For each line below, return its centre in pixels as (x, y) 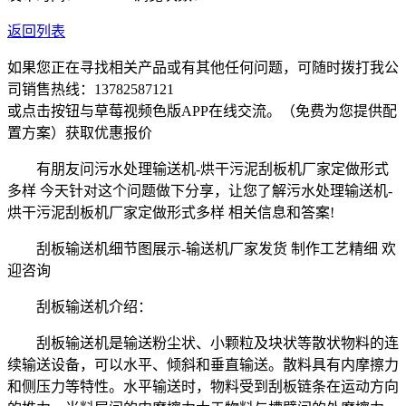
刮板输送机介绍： (80, 306)
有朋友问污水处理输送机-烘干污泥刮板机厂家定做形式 (198, 169)
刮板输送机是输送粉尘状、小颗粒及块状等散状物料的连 (203, 343)
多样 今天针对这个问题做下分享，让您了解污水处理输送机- (200, 190)
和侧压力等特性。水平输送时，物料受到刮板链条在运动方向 (203, 386)
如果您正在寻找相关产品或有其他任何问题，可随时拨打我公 (203, 67)
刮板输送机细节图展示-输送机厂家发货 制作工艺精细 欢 (202, 248)
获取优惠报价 (109, 132)
